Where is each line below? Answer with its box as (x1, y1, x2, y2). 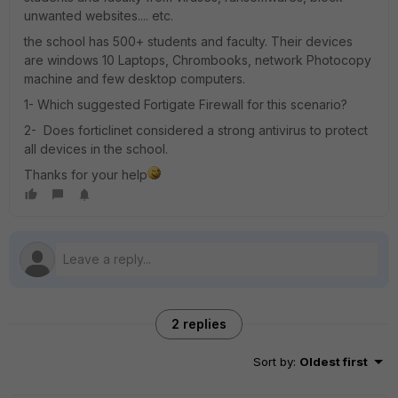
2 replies (171, 316, 227, 331)
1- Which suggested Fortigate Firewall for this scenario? (24, 97, 347, 112)
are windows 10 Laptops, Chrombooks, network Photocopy (24, 52, 371, 68)
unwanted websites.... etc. (24, 8, 173, 23)
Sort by (253, 354, 293, 369)
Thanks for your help (24, 167, 147, 182)
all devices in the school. (24, 141, 168, 156)
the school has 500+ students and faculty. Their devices (24, 34, 353, 49)
